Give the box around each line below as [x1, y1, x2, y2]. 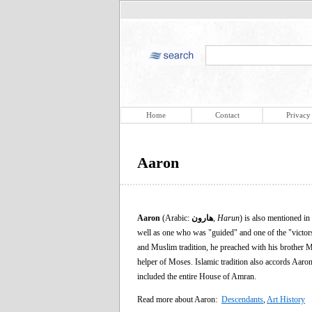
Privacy [286, 111, 311, 119]
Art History [267, 294, 305, 304]
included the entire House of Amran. [137, 271, 256, 281]
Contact [214, 111, 240, 119]
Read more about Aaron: [137, 294, 221, 304]
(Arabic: [160, 212, 192, 223]
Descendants [221, 294, 263, 304]
